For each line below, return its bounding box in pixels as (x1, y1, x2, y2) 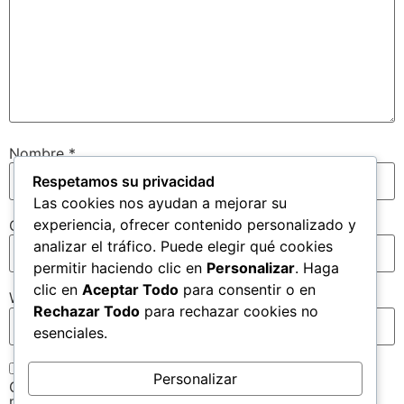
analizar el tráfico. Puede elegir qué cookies (33, 237, 333, 256)
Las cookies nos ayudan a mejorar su (33, 194, 287, 213)
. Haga (295, 259, 339, 278)
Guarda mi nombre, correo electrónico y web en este (9, 378, 371, 397)
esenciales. (33, 324, 107, 343)
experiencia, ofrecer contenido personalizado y (33, 216, 356, 234)
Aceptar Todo (82, 280, 179, 299)
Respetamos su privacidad (32, 172, 215, 191)
